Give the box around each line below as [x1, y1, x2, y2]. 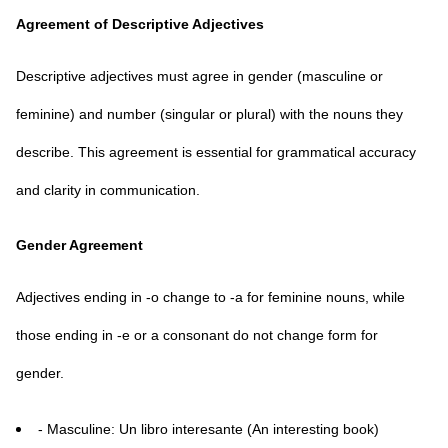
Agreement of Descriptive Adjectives [16, 16, 264, 32]
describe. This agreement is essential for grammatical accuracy [16, 144, 416, 160]
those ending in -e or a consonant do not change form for [16, 327, 378, 343]
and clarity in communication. [16, 182, 200, 198]
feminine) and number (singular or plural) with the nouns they [16, 106, 403, 122]
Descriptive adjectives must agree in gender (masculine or [16, 68, 383, 84]
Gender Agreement [16, 237, 143, 253]
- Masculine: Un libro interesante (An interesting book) [38, 421, 379, 437]
